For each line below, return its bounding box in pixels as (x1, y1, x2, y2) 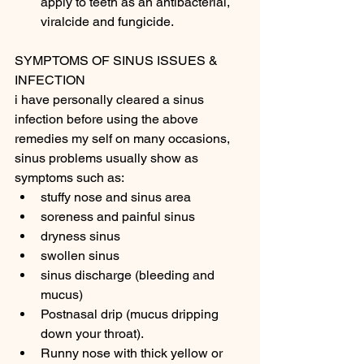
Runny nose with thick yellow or (41, 345, 226, 361)
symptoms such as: (15, 170, 127, 185)
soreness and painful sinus (41, 209, 198, 224)
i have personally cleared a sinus (15, 92, 207, 107)
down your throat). (41, 326, 144, 341)
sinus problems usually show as (15, 150, 201, 166)
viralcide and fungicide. (41, 14, 176, 29)
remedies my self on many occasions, (15, 131, 233, 146)
